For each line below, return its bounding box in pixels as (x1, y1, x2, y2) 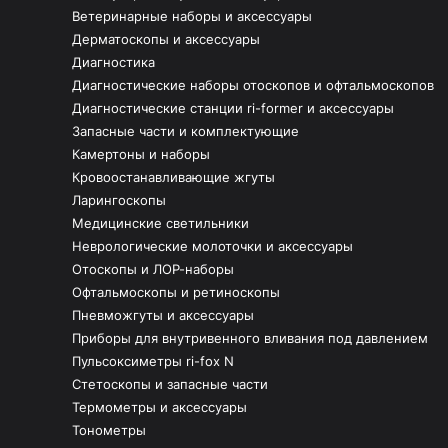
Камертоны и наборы (72, 146, 210, 163)
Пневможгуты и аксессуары (72, 307, 254, 324)
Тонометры (72, 422, 146, 439)
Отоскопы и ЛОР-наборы (72, 261, 234, 278)
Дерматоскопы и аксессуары (72, 31, 260, 48)
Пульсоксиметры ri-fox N (72, 353, 234, 370)
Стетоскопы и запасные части (72, 376, 268, 393)
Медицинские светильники (72, 215, 249, 232)
